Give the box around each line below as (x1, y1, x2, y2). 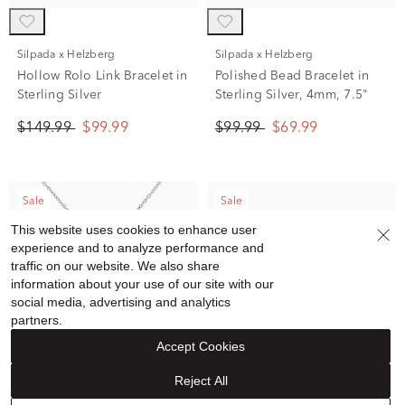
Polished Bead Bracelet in (215, 70, 369, 82)
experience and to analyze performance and (11, 240, 264, 255)
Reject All (174, 373, 228, 388)
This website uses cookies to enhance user (11, 222, 257, 237)
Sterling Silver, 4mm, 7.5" (215, 89, 369, 101)
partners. (11, 313, 62, 327)
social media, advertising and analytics (11, 295, 231, 309)
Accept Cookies (156, 339, 245, 353)
